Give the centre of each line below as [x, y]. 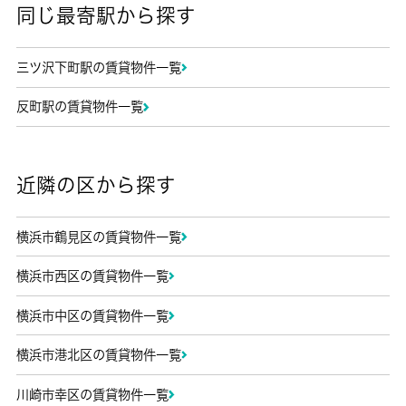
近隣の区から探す [96, 184]
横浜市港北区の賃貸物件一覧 [98, 355]
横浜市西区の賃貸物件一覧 [92, 276]
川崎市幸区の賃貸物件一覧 [92, 394]
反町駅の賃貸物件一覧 [79, 107]
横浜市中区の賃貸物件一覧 [92, 315]
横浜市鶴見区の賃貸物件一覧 [98, 237]
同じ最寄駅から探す [106, 15]
